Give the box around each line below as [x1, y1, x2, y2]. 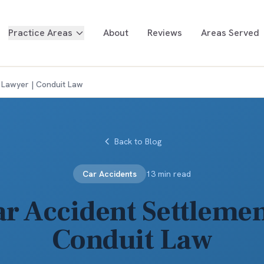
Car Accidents [82, 169, 137, 179]
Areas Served [201, 27, 259, 39]
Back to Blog [114, 136, 161, 147]
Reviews [147, 27, 182, 39]
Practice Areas [8, 27, 72, 39]
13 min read [146, 169, 191, 179]
